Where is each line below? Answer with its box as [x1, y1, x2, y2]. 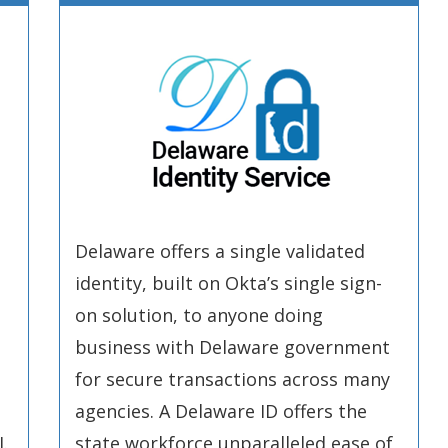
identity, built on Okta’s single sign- [75, 271, 382, 295]
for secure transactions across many [75, 367, 390, 391]
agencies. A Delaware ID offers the [75, 399, 367, 423]
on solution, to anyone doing [75, 303, 323, 327]
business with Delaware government [75, 335, 390, 359]
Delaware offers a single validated [75, 239, 365, 263]
